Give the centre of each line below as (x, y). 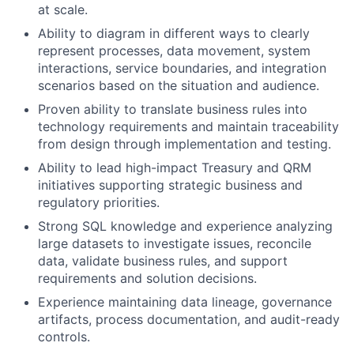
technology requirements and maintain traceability (188, 127)
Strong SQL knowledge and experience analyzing (185, 226)
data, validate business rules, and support (163, 261)
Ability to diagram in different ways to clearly (174, 34)
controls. (64, 337)
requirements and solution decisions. (147, 279)
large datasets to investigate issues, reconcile (175, 244)
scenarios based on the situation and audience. (179, 86)
